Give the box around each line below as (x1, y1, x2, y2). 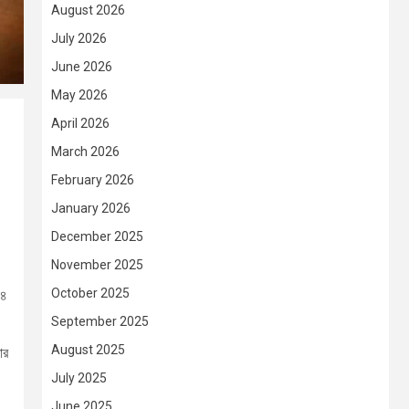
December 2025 (51, 229, 143, 245)
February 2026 (51, 173, 134, 188)
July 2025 (51, 371, 107, 386)
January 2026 (51, 201, 131, 216)
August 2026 (51, 3, 125, 18)
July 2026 (51, 31, 107, 47)
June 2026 (51, 59, 112, 75)
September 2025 (51, 314, 149, 330)
